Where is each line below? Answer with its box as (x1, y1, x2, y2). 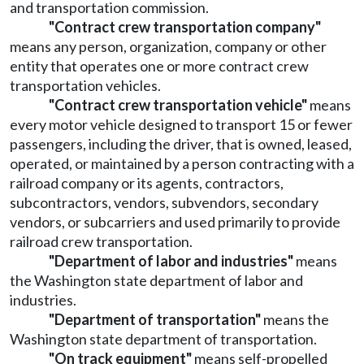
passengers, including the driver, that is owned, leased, (10, 135, 352, 154)
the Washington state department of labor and (10, 271, 303, 290)
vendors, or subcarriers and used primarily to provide (10, 213, 340, 232)
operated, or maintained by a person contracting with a (10, 154, 354, 173)
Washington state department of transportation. (10, 330, 317, 349)
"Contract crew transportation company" (49, 18, 321, 37)
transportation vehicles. (10, 76, 161, 95)
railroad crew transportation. (10, 232, 193, 251)
